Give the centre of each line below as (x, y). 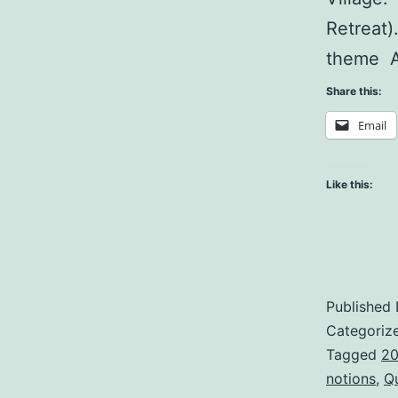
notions (351, 379)
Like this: (350, 185)
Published (361, 307)
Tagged (354, 355)
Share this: (354, 92)
